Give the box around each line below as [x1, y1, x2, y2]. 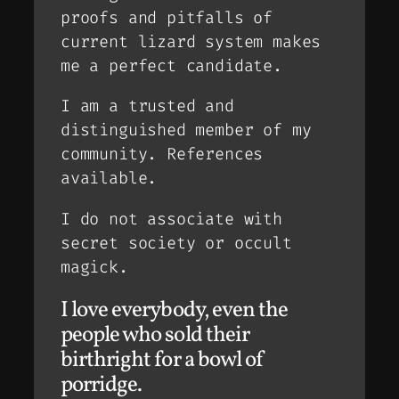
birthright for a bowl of [61, 344, 265, 376]
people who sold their [61, 319, 249, 351]
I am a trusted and [61, 95, 234, 118]
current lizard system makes [61, 30, 322, 53]
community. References [61, 143, 264, 166]
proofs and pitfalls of [61, 6, 273, 28]
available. [61, 167, 158, 190]
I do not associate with [61, 208, 282, 230]
